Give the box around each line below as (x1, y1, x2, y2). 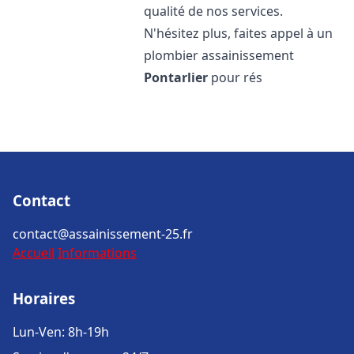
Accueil (13, 244, 55, 262)
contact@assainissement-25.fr (13, 225, 193, 243)
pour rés (208, 69, 263, 86)
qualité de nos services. (144, 2, 284, 20)
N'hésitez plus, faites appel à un (144, 24, 333, 42)
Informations (58, 244, 137, 262)
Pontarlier (144, 69, 209, 86)
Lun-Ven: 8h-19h (13, 323, 109, 341)
